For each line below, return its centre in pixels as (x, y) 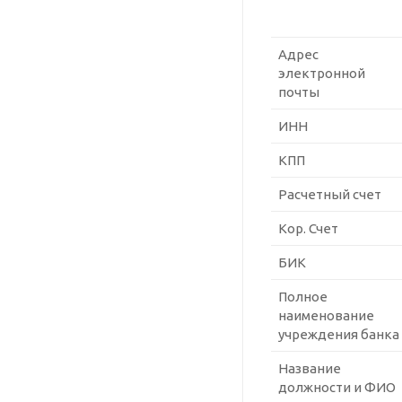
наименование (326, 316)
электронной (322, 74)
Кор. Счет (308, 229)
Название (310, 369)
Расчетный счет (330, 195)
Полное (303, 297)
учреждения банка (339, 335)
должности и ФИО (337, 388)
